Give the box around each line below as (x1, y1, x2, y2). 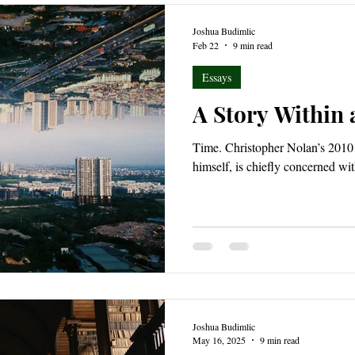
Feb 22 (193, 38, 219, 52)
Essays (202, 69, 231, 85)
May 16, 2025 (193, 334, 246, 346)
